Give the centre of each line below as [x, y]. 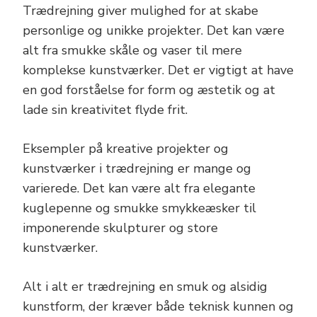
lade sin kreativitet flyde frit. [105, 109]
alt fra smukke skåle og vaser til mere [132, 50]
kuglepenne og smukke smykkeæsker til [139, 208]
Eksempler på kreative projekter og [126, 148]
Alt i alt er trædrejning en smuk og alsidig [145, 286]
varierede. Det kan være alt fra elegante [139, 188]
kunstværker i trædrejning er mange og [137, 168]
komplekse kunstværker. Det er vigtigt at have [158, 70]
